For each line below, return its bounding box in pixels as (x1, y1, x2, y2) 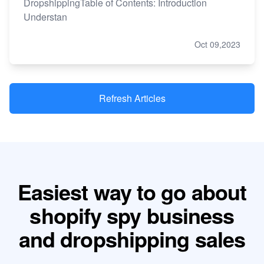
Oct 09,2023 (194, 38, 240, 51)
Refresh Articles (98, 91, 166, 105)
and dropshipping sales (18, 223, 246, 255)
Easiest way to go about (17, 176, 247, 207)
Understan (24, 10, 67, 24)
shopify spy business (29, 200, 235, 231)
